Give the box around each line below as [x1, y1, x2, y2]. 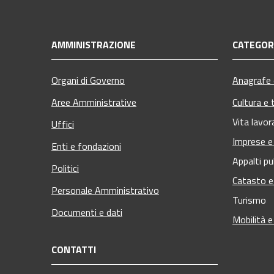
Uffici [51, 116, 74, 131]
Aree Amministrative [51, 94, 136, 109]
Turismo [232, 192, 266, 207]
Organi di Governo [51, 72, 125, 87]
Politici [51, 160, 79, 176]
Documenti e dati [51, 204, 122, 220]
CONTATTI [51, 242, 96, 257]
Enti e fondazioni [51, 138, 121, 154]
